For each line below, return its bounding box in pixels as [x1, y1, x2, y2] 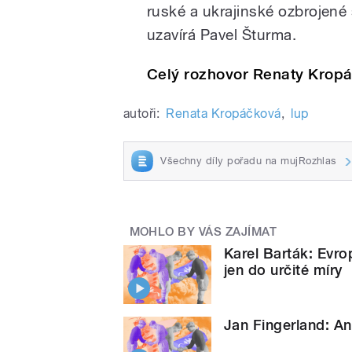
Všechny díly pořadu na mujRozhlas [160, 154, 337, 167]
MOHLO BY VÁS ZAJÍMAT [129, 224, 277, 239]
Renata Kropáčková [166, 105, 281, 121]
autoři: [123, 105, 160, 121]
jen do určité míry [224, 262, 343, 279]
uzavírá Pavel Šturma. [147, 25, 297, 43]
